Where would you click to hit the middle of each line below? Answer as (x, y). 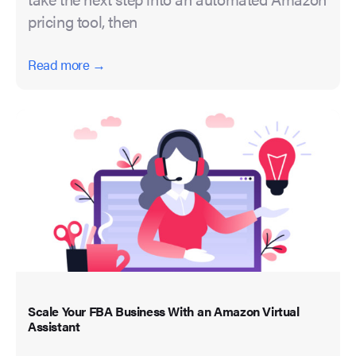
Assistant (54, 327)
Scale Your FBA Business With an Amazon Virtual (164, 311)
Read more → (67, 65)
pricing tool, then (83, 21)
